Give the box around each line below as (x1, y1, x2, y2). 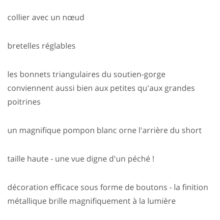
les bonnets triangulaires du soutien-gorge (7, 69, 165, 80)
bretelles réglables (7, 40, 76, 52)
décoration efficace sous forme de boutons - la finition (7, 182, 208, 193)
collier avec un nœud (7, 12, 84, 23)
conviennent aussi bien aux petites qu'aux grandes (7, 82, 195, 94)
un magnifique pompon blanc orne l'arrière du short (7, 125, 202, 136)
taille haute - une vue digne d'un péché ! (7, 153, 154, 165)
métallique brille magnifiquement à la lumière (7, 195, 176, 207)
